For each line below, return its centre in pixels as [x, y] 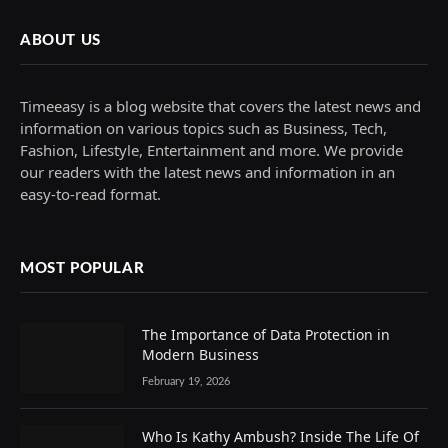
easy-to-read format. [90, 194]
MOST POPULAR [82, 269]
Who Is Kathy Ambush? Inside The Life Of [280, 436]
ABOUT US [60, 41]
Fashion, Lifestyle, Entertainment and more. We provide [211, 150]
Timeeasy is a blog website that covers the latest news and [220, 106]
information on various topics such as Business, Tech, [203, 128]
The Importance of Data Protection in [266, 335]
